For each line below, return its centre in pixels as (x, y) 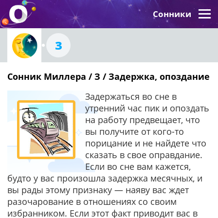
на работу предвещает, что (143, 120)
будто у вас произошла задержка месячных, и (105, 178)
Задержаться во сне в (131, 96)
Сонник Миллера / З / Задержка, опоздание (109, 76)
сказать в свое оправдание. (144, 155)
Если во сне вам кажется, (138, 166)
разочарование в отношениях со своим (92, 201)
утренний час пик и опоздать (147, 108)
